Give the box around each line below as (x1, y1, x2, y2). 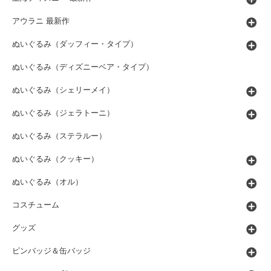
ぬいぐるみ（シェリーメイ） (12, 85, 114, 94)
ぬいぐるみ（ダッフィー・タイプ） (12, 39, 138, 48)
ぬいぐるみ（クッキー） (12, 154, 99, 163)
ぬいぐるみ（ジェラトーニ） (12, 108, 114, 117)
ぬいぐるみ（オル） (12, 177, 83, 186)
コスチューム (12, 200, 59, 209)
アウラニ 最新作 (12, 16, 70, 25)
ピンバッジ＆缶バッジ (12, 246, 91, 255)
